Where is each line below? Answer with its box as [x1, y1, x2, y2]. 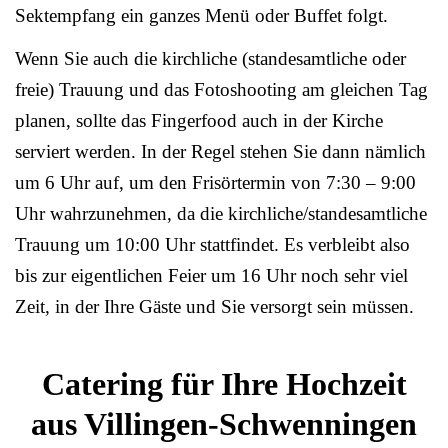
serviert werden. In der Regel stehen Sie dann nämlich [15, 140, 426, 162]
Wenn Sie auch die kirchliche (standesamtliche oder [15, 47, 406, 69]
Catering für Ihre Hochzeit [41, 366, 407, 402]
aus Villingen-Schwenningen [31, 406, 417, 442]
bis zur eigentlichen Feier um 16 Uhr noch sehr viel [15, 264, 408, 286]
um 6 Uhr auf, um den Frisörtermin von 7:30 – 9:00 [15, 171, 416, 193]
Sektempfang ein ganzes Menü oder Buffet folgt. [15, 4, 388, 26]
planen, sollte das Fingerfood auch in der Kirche [15, 109, 383, 131]
